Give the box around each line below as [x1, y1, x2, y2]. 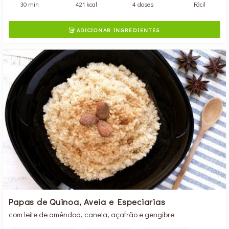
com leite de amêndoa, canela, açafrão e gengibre [9, 209, 175, 219]
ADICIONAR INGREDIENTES [74, 26, 161, 34]
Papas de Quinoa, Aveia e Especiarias [9, 195, 166, 207]
